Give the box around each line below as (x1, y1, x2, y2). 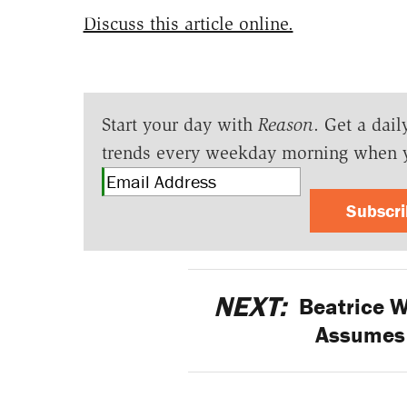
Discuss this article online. (83, 13, 293, 35)
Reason (257, 114, 313, 136)
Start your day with (101, 114, 258, 136)
